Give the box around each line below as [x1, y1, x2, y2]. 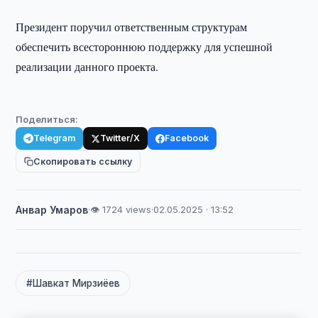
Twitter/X [100, 133, 141, 143]
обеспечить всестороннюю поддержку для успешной [16, 39, 273, 54]
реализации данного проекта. [16, 59, 159, 74]
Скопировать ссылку [33, 155, 133, 167]
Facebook [165, 133, 209, 143]
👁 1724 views [90, 204, 152, 215]
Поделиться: [16, 114, 79, 125]
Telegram [33, 133, 76, 143]
